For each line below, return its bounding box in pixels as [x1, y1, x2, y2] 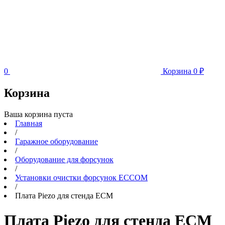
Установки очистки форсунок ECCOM [15, 173, 148, 182]
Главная [15, 119, 42, 128]
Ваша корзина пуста [4, 109, 73, 119]
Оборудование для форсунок [15, 155, 114, 164]
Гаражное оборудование [15, 137, 98, 146]
